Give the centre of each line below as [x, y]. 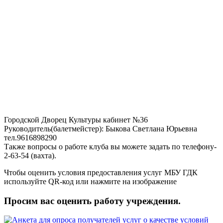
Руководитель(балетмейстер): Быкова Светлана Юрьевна [102, 128]
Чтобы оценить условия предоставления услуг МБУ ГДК [101, 172]
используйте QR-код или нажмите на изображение [90, 181]
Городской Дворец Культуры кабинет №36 [76, 119]
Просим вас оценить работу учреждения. [92, 201]
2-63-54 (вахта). [30, 155]
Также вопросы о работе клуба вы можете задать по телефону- [110, 146]
